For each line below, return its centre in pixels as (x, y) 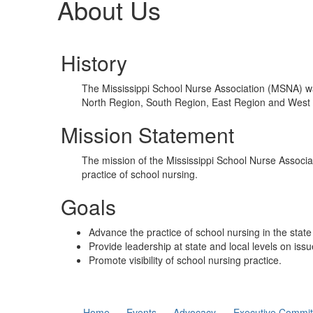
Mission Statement (147, 134)
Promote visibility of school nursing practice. (185, 260)
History (94, 63)
